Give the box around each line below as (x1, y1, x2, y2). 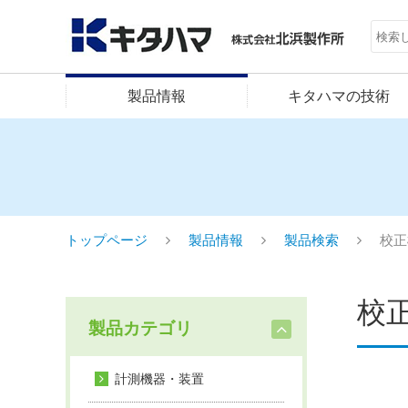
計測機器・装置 (115, 372, 204, 386)
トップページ (66, 232, 148, 248)
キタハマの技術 (287, 88, 390, 104)
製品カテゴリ (88, 319, 192, 338)
